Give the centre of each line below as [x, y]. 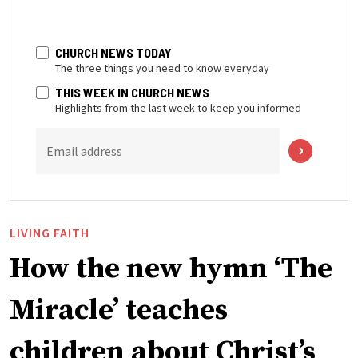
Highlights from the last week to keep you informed [178, 107]
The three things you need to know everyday [162, 68]
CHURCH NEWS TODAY [113, 52]
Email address [84, 151]
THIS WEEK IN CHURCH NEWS [132, 92]
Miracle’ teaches [119, 310]
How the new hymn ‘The [171, 268]
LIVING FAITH [50, 232]
